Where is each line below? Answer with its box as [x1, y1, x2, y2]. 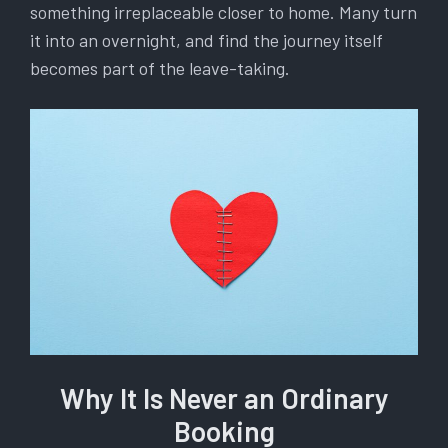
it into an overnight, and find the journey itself [30, 28, 383, 51]
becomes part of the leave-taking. [30, 56, 290, 79]
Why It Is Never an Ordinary [59, 381, 389, 416]
